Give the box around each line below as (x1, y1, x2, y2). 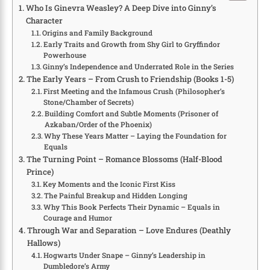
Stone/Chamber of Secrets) (43, 98, 134, 107)
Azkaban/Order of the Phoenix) (45, 120, 152, 130)
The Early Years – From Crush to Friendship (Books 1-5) (26, 74, 234, 85)
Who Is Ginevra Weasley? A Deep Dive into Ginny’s (25, 2, 216, 14)
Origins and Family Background (42, 28, 153, 38)
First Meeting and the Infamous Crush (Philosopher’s (43, 87, 225, 96)
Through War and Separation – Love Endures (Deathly (27, 225, 231, 236)
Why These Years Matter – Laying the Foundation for (44, 131, 227, 141)
